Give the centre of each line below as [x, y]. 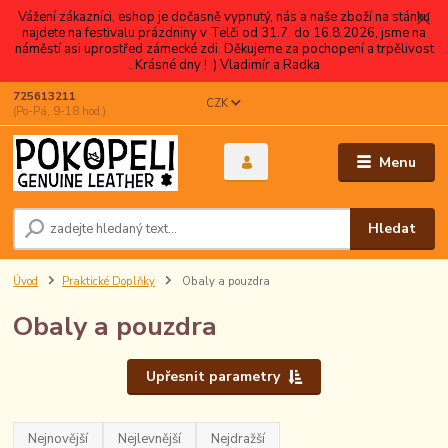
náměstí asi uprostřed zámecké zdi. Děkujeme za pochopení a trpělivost [224, 48]
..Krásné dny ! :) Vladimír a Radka [224, 64]
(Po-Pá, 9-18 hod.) [60, 111]
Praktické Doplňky [108, 281]
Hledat [392, 228]
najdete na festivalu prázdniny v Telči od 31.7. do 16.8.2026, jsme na [224, 32]
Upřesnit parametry [212, 376]
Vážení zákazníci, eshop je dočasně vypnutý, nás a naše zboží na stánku [224, 16]
